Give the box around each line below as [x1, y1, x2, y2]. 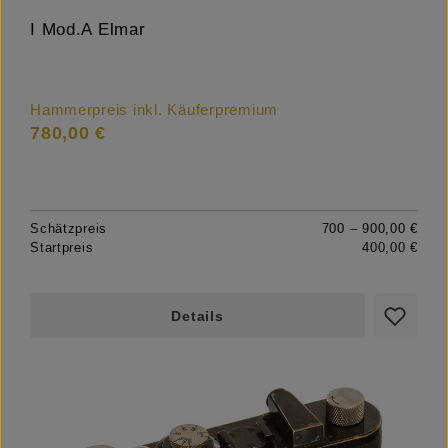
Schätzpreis [30, 221, 108, 237]
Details [171, 308, 224, 325]
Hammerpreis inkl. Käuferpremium [30, 102, 279, 119]
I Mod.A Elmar [30, 20, 146, 40]
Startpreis [30, 240, 94, 256]
